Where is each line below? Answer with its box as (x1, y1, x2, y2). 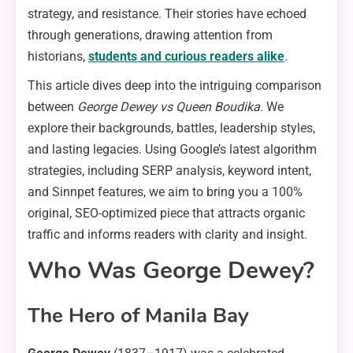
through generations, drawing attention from (28, 28, 273, 43)
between (28, 99, 77, 115)
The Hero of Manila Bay (28, 302, 249, 330)
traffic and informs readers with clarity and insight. (28, 227, 307, 243)
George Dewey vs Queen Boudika (77, 99, 260, 115)
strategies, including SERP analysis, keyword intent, (28, 163, 311, 179)
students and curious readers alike (88, 49, 284, 65)
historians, (28, 49, 88, 65)
